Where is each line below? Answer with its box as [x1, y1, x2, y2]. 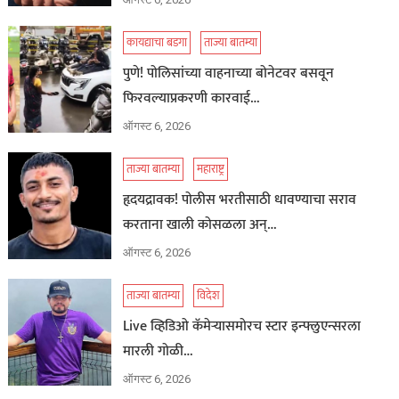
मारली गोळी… [122, 339, 193, 364]
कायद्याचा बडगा [126, 33, 187, 53]
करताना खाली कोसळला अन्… [122, 213, 277, 238]
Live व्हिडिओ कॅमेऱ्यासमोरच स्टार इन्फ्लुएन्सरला [122, 314, 361, 339]
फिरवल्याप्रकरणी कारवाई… [122, 86, 260, 111]
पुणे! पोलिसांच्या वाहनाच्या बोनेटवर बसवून [122, 61, 334, 86]
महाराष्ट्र [196, 159, 224, 180]
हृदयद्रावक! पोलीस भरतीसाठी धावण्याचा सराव [122, 188, 356, 213]
